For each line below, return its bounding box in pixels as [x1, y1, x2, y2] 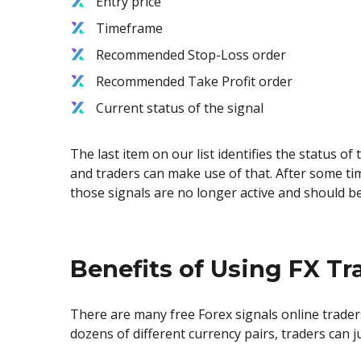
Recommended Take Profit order [96, 73, 293, 91]
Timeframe [96, 19, 163, 38]
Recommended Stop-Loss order [96, 46, 286, 64]
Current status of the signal [96, 99, 263, 118]
